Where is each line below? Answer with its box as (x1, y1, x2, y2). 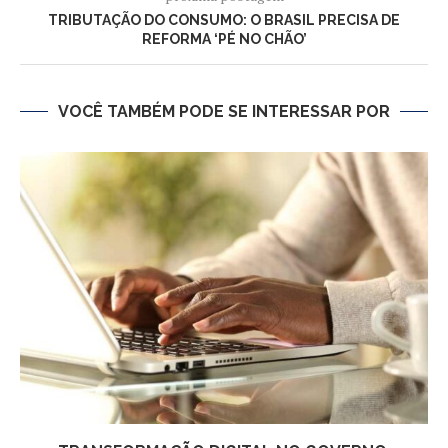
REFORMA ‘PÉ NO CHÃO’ (141, 31, 307, 47)
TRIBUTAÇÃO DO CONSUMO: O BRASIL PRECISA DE (48, 12, 400, 28)
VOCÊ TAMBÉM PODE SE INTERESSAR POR (58, 102, 390, 121)
